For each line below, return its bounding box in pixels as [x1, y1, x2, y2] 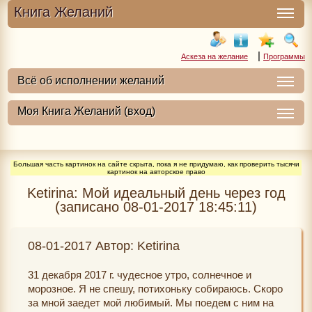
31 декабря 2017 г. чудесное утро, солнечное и [28, 269, 251, 281]
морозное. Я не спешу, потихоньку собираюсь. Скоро [28, 283, 283, 295]
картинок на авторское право [107, 168, 205, 175]
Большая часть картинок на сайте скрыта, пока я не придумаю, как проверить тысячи [13, 160, 299, 168]
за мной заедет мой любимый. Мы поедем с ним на [28, 297, 274, 309]
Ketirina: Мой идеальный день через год [26, 185, 286, 201]
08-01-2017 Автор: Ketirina [28, 239, 180, 253]
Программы [263, 52, 305, 61]
